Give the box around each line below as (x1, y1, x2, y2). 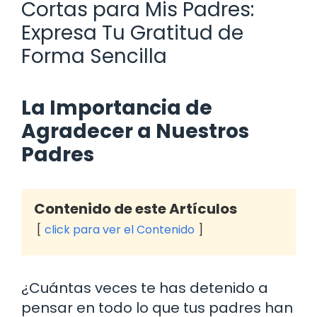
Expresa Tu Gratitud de (21, 18, 243, 47)
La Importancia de (21, 93, 212, 122)
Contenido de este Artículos (34, 198, 237, 219)
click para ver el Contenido (45, 221, 195, 238)
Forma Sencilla (21, 42, 167, 70)
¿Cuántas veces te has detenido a (21, 277, 268, 298)
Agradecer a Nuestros (21, 117, 249, 145)
